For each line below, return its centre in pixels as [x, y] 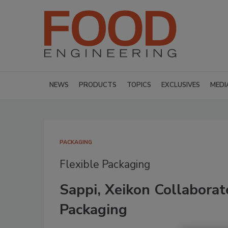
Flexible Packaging [105, 164]
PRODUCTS [98, 85]
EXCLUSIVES [181, 85]
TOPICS [139, 85]
